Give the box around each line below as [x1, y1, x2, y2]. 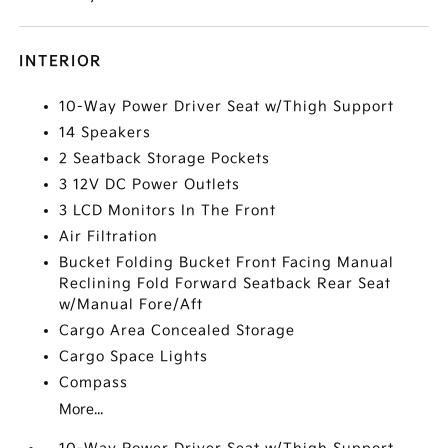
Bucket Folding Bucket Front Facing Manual [59, 254, 395, 271]
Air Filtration [59, 228, 159, 245]
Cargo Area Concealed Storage [59, 322, 296, 339]
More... [59, 401, 104, 418]
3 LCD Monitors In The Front [59, 202, 277, 219]
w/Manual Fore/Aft [59, 296, 204, 313]
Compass [59, 374, 129, 391]
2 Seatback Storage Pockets [59, 150, 271, 167]
